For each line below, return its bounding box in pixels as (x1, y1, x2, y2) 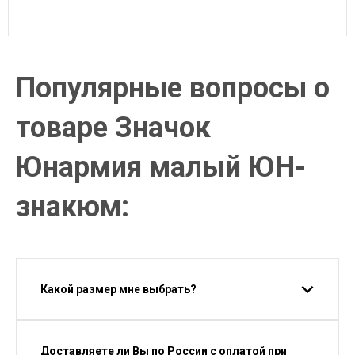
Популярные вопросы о (16, 71, 330, 105)
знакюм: (16, 190, 129, 223)
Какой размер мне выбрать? (40, 283, 197, 296)
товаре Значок (16, 111, 211, 144)
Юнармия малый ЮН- (16, 151, 306, 184)
